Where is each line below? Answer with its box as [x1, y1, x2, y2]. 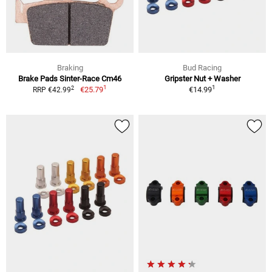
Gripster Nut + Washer [164, 74, 240, 83]
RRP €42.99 [33, 86, 72, 94]
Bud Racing [183, 63, 222, 72]
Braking [56, 63, 83, 72]
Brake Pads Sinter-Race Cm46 [18, 74, 121, 83]
